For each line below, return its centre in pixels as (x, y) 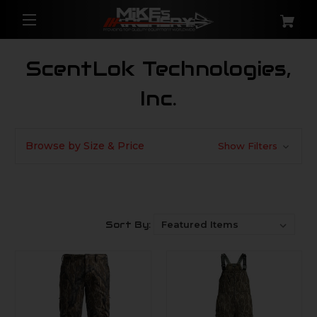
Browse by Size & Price (85, 146)
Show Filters (249, 146)
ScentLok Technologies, (158, 69)
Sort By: (128, 225)
